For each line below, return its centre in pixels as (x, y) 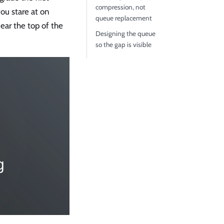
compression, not (120, 7)
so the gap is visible (123, 44)
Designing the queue (125, 33)
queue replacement (123, 18)
